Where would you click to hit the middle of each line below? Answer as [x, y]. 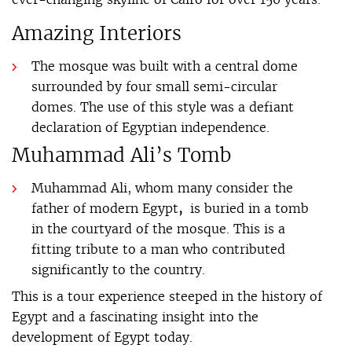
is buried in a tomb [247, 208]
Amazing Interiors [97, 33]
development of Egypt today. [102, 337]
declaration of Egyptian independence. [150, 127]
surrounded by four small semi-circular [154, 86]
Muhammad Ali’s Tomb [121, 154]
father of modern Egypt [105, 208]
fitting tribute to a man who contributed [158, 249]
